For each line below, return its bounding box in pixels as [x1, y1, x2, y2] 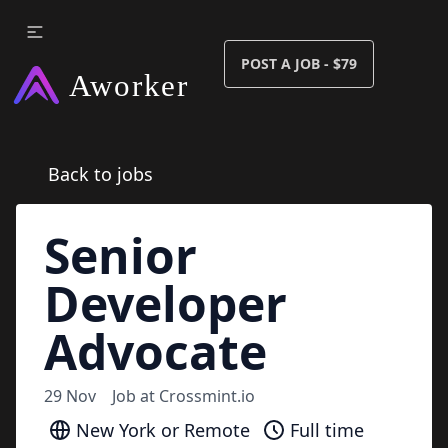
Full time [290, 418, 364, 442]
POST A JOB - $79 [241, 54, 357, 73]
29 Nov [44, 385, 96, 407]
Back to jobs [48, 162, 153, 186]
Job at [112, 385, 159, 407]
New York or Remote [76, 418, 250, 442]
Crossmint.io [159, 385, 255, 407]
